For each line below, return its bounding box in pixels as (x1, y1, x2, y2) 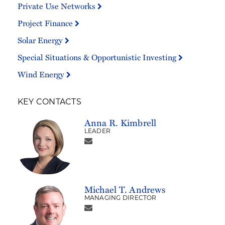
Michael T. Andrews (84, 182, 165, 196)
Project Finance (18, 17, 75, 29)
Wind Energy (18, 68, 66, 80)
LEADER (84, 129, 111, 135)
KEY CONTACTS (18, 98, 81, 107)
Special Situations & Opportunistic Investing (18, 51, 178, 63)
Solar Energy (18, 34, 65, 46)
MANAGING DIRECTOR (84, 195, 157, 201)
